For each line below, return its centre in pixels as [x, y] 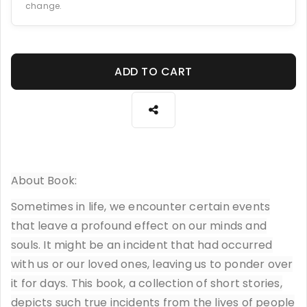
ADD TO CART [153, 71]
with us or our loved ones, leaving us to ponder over [152, 264]
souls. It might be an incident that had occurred [142, 245]
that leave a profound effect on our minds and [139, 225]
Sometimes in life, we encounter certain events [141, 206]
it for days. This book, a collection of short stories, [147, 283]
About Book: [44, 180]
